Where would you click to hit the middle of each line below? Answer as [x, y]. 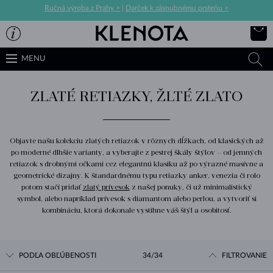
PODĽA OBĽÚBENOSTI [55, 255]
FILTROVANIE [242, 255]
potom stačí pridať [52, 187]
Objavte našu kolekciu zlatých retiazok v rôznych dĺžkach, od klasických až [136, 140]
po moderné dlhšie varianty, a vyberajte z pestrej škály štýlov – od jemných [136, 152]
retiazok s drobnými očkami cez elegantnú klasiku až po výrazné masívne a [136, 164]
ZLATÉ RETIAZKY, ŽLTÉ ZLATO [136, 96]
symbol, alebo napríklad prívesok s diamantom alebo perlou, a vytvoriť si [136, 198]
